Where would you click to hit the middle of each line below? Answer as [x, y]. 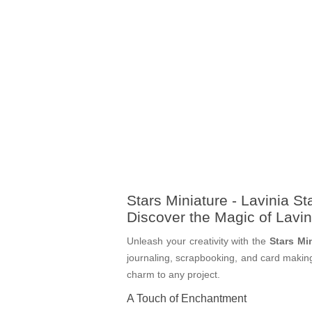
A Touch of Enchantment [187, 298]
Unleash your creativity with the [198, 241]
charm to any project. [173, 275]
